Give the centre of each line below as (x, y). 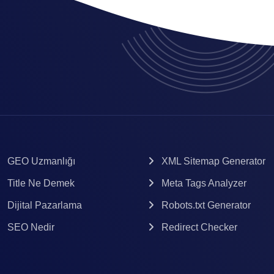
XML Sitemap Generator (213, 161)
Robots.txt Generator (206, 205)
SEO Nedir (31, 227)
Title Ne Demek (41, 183)
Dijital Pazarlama (44, 205)
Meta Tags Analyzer (204, 183)
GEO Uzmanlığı (41, 161)
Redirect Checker (199, 227)
